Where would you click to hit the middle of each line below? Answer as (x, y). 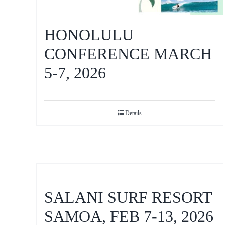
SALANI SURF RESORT (128, 198)
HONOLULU (89, 34)
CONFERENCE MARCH (128, 53)
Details (134, 113)
